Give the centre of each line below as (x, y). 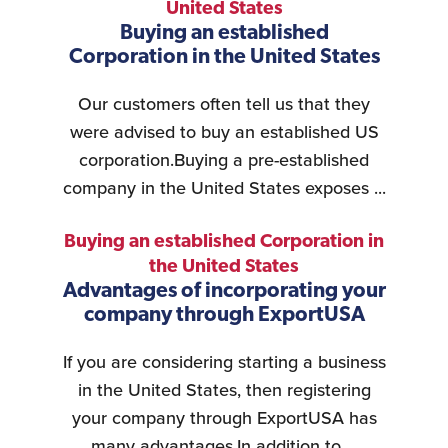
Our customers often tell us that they (224, 104)
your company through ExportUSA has (224, 418)
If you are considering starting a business (224, 362)
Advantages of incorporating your (224, 292)
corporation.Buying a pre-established (224, 160)
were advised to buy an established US (224, 132)
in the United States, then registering (224, 390)
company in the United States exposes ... (224, 188)
